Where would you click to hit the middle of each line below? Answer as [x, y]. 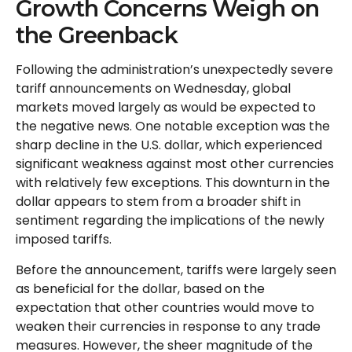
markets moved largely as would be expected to [166, 107]
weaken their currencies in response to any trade [168, 326]
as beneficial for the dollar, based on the [140, 288]
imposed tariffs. [64, 239]
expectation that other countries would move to [165, 307]
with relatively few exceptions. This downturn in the [173, 182]
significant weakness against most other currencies [175, 163]
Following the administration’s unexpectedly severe [174, 69]
